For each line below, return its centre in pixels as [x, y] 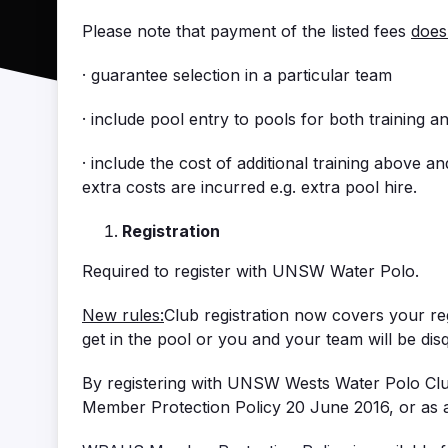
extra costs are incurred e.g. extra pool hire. [249, 187]
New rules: [123, 315]
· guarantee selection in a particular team [237, 75]
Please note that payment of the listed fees [246, 31]
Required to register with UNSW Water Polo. [250, 271]
